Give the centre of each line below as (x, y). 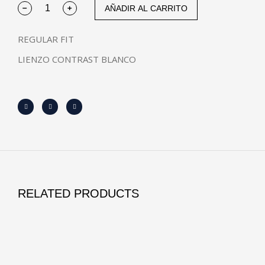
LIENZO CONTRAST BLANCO (77, 59)
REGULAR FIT (46, 39)
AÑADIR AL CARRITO (146, 8)
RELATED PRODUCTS (78, 193)
